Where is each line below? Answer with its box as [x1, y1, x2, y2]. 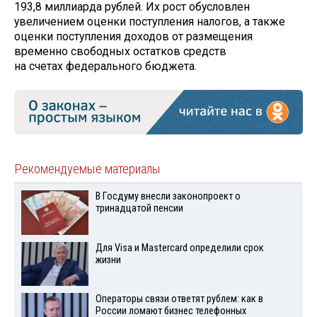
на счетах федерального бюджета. [14, 59, 197, 73]
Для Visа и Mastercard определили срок [95, 241, 264, 254]
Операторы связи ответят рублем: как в [95, 293, 263, 306]
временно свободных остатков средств [14, 44, 226, 58]
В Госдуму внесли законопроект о [95, 190, 241, 202]
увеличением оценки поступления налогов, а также [14, 14, 285, 28]
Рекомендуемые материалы [14, 161, 161, 177]
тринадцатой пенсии [95, 202, 183, 214]
